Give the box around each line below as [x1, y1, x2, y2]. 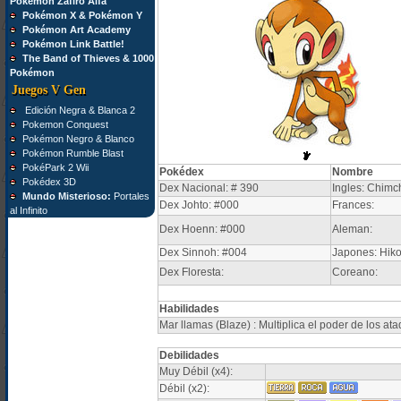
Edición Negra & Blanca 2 [21, 105, 135, 115]
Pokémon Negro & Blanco [21, 133, 134, 144]
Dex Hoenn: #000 [158, 223, 245, 235]
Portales [110, 191, 149, 201]
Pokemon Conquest [21, 119, 108, 130]
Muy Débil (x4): [158, 365, 233, 378]
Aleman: [331, 223, 372, 235]
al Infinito [9, 205, 47, 216]
